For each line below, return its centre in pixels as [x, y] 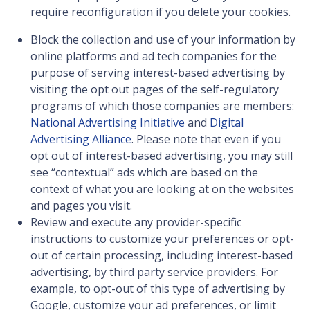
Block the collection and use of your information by [163, 40]
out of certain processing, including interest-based [162, 256]
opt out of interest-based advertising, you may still [162, 156]
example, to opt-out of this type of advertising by [158, 289]
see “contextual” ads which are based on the [144, 173]
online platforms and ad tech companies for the [154, 56]
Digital [227, 123]
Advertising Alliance [81, 139]
